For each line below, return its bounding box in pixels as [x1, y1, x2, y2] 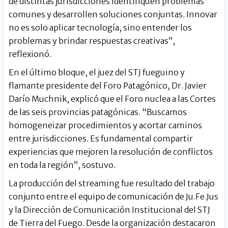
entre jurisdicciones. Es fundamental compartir [9, 133, 193, 144]
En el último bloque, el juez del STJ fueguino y [9, 67, 185, 78]
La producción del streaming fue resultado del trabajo [9, 178, 215, 189]
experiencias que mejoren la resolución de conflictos [9, 147, 213, 157]
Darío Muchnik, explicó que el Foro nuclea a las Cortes [9, 94, 216, 104]
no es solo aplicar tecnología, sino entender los [9, 22, 192, 33]
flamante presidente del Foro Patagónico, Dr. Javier [9, 80, 207, 91]
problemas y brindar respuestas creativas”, [9, 36, 176, 46]
